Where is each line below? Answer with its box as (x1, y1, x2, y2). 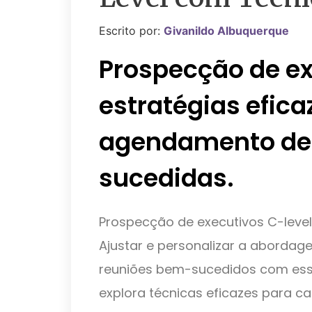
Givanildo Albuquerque (164, 24, 289, 38)
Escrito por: (99, 24, 164, 38)
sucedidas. (99, 160, 234, 195)
